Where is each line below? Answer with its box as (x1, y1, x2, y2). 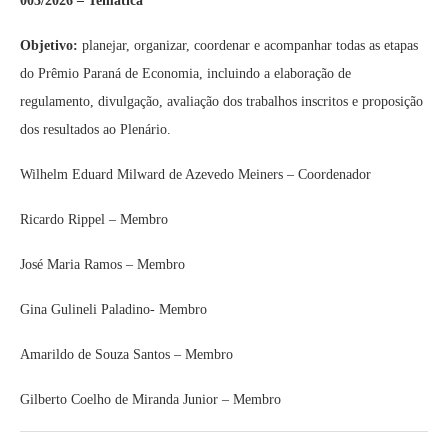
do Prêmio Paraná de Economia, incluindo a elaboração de (20, 66, 351, 81)
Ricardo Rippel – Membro (20, 212, 168, 227)
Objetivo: (20, 38, 78, 53)
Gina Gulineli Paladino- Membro (20, 302, 207, 317)
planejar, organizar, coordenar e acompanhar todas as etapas (78, 38, 418, 53)
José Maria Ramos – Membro (20, 257, 185, 272)
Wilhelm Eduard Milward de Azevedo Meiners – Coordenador (20, 167, 371, 182)
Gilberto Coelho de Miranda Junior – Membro (20, 392, 281, 407)
